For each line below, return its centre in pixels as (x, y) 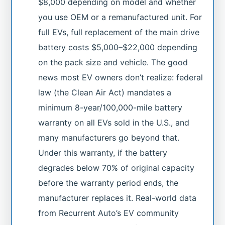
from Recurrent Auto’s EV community (109, 213)
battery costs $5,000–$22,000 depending (118, 47)
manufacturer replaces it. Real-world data (118, 198)
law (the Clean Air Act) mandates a (105, 92)
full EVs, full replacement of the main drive (119, 32)
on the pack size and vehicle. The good (113, 62)
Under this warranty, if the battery (103, 152)
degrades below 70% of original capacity (117, 167)
